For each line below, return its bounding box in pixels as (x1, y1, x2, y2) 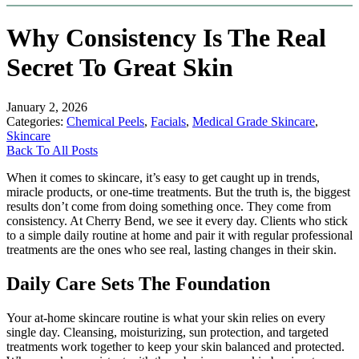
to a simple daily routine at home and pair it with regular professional (6, 228, 353, 242)
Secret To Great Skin (6, 53, 233, 83)
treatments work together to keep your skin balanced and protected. (6, 339, 345, 353)
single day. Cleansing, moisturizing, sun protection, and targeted (6, 325, 329, 339)
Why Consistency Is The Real (6, 23, 326, 53)
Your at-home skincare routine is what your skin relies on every (6, 310, 325, 325)
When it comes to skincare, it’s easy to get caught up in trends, (6, 170, 320, 184)
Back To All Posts (6, 143, 98, 157)
